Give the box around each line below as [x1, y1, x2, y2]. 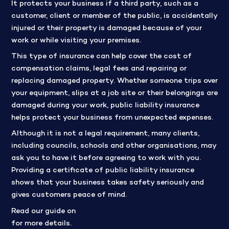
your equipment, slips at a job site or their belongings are [11, 89, 218, 98]
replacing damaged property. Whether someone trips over [11, 77, 218, 85]
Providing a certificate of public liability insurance [11, 167, 194, 175]
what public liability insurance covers [77, 207, 213, 215]
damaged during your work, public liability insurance [11, 102, 199, 110]
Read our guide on [11, 207, 78, 215]
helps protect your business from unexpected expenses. [11, 114, 213, 122]
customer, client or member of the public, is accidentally [11, 12, 217, 20]
